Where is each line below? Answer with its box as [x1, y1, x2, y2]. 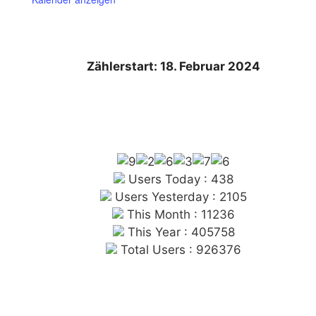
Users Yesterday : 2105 [111, 189, 248, 204]
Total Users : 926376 [117, 242, 242, 257]
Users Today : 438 [125, 171, 234, 186]
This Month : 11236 [123, 207, 236, 221]
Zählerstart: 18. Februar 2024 [87, 59, 261, 73]
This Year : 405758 [123, 224, 235, 239]
